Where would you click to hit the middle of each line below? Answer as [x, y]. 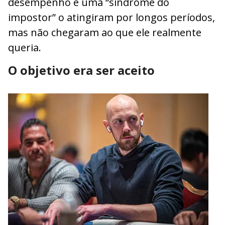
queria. [25, 48]
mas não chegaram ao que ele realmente [105, 33]
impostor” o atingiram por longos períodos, [111, 18]
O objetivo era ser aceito [81, 70]
